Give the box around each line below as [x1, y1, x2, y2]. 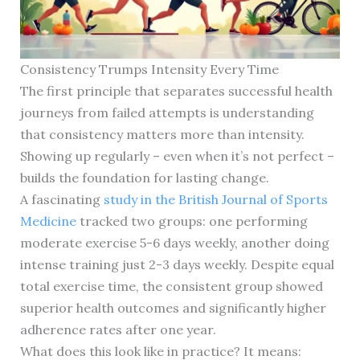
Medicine [19, 213, 76, 230]
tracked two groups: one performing [76, 213, 308, 230]
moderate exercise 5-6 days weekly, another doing [19, 235, 329, 252]
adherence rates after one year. [19, 321, 216, 338]
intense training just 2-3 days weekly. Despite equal [19, 256, 334, 273]
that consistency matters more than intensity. [19, 126, 305, 143]
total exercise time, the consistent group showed [19, 278, 323, 295]
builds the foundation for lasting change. [19, 170, 269, 186]
